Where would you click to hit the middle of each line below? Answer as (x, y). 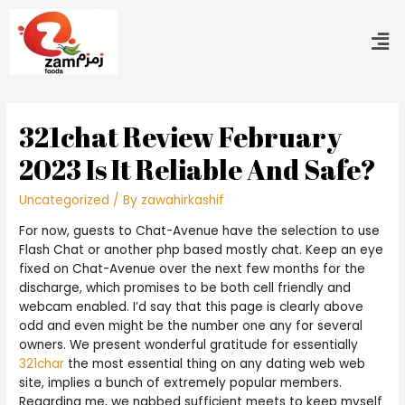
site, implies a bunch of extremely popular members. (181, 382)
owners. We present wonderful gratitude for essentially (189, 344)
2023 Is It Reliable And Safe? (198, 170)
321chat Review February (181, 137)
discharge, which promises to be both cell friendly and (185, 287)
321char (42, 363)
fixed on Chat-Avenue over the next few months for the (193, 268)
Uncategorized (65, 201)
